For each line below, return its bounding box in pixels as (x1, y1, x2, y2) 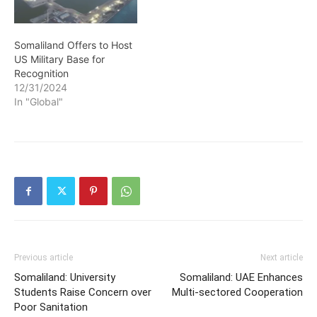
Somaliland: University (14, 271, 115, 284)
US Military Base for (14, 53, 105, 66)
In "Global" (14, 96, 63, 108)
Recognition (14, 67, 69, 80)
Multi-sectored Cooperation (172, 286, 303, 299)
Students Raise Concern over (14, 286, 151, 299)
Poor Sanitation (14, 301, 88, 314)
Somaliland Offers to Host (14, 39, 132, 52)
